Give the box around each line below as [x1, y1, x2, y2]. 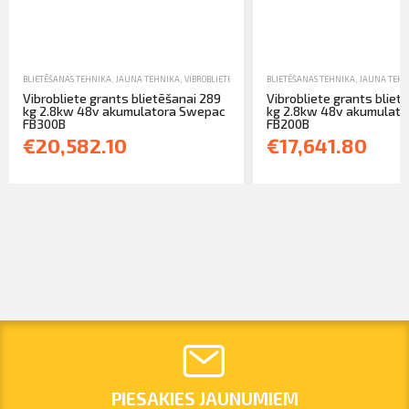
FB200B [266, 115, 309, 131]
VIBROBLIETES [184, 73, 236, 84]
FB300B [23, 115, 66, 131]
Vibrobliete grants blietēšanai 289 [23, 89, 221, 106]
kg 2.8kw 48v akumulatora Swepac [23, 102, 225, 119]
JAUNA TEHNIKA [116, 73, 180, 84]
